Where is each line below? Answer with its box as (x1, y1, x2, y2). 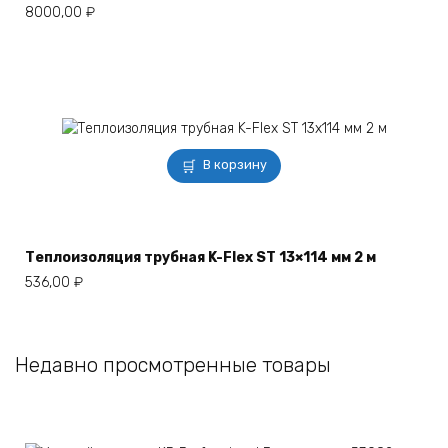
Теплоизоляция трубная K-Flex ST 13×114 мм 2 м (25, 248, 376, 266)
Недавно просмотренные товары (15, 352, 331, 377)
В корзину (203, 156, 268, 172)
